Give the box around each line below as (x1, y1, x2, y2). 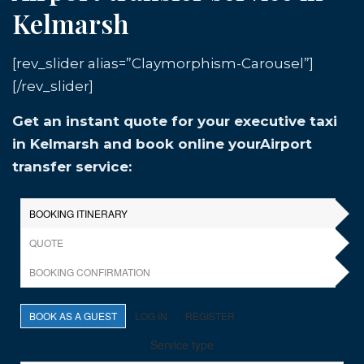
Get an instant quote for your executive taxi (12, 113, 337, 129)
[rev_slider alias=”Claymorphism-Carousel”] (12, 55, 314, 71)
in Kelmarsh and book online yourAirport (12, 136, 312, 152)
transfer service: (12, 158, 132, 175)
